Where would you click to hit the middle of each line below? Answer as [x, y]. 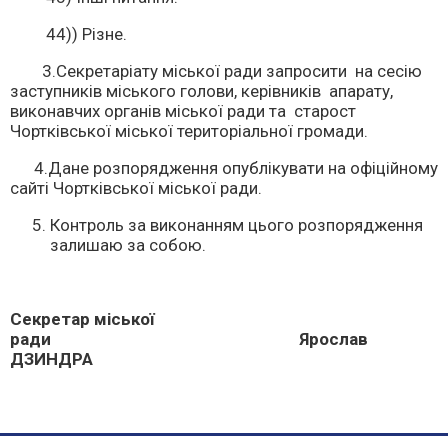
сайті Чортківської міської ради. [136, 188]
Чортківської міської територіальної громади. [189, 131]
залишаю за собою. [128, 245]
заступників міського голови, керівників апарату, [203, 91]
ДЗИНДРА [51, 359]
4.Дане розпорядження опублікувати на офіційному [224, 168]
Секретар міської [82, 319]
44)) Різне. [68, 34]
